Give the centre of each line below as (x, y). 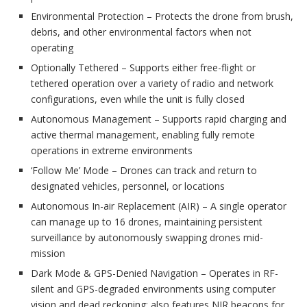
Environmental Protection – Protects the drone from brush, (162, 16)
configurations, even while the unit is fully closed (138, 99)
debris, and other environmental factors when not (141, 32)
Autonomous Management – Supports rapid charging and (159, 119)
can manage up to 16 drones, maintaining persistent (147, 222)
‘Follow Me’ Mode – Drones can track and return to (144, 171)
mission (48, 254)
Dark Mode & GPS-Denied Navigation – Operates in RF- (155, 273)
